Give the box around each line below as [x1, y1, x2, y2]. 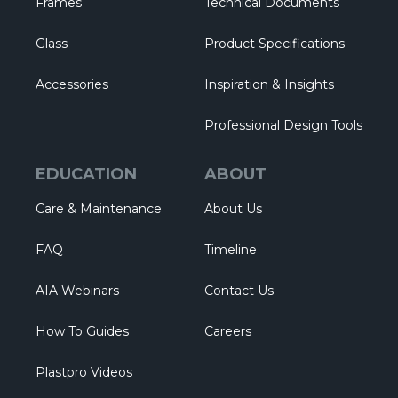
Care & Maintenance [36, 201, 162, 217]
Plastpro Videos [36, 364, 132, 380]
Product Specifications [204, 36, 345, 52]
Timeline [204, 242, 257, 258]
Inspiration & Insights [204, 76, 334, 92]
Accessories [36, 76, 108, 92]
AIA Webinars [36, 283, 119, 298]
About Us [204, 201, 262, 217]
